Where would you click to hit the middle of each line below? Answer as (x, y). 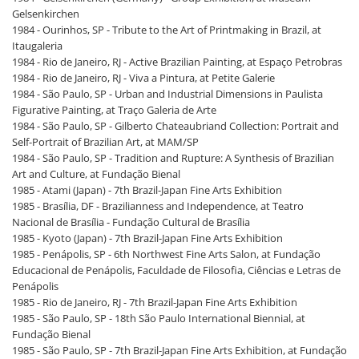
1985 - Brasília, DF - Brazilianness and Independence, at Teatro (158, 206)
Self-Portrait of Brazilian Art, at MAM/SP (105, 142)
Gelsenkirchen (46, 14)
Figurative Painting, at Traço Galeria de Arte (114, 110)
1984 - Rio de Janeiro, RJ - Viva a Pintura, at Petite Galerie (143, 78)
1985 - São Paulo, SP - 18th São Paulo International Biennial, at (159, 319)
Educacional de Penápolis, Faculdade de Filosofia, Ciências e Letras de (176, 270)
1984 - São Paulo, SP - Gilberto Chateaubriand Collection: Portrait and (175, 126)
